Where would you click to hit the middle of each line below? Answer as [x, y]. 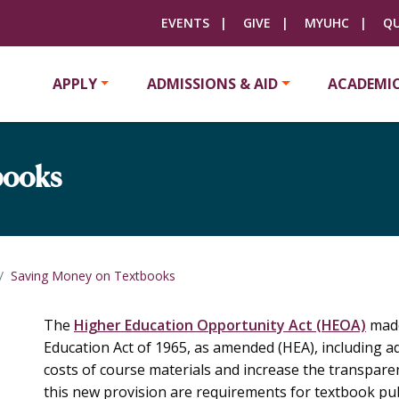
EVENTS [185, 23]
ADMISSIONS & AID [212, 84]
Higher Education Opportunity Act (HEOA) [220, 325]
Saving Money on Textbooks [93, 276]
